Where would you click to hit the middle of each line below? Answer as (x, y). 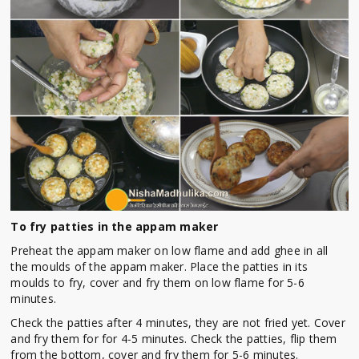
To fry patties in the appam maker (115, 226)
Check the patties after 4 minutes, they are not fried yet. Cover (178, 323)
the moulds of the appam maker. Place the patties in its (159, 266)
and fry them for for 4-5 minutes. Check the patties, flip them (174, 339)
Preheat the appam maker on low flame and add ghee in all (169, 250)
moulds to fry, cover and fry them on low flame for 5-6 (157, 282)
